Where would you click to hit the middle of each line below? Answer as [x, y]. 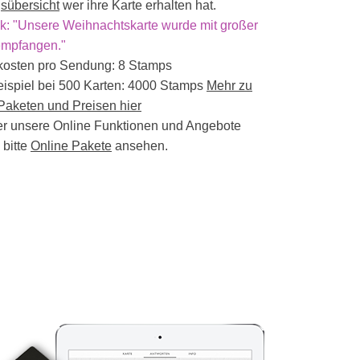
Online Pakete [71, 146]
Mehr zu [229, 86]
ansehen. [140, 146]
